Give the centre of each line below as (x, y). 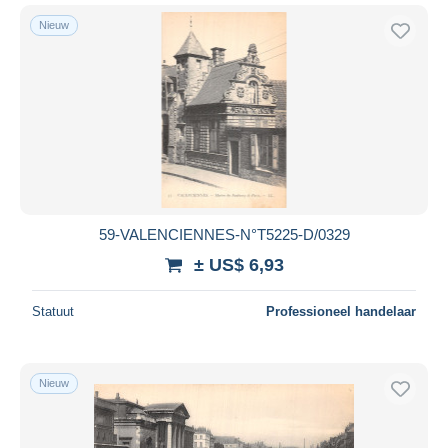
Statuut (53, 311)
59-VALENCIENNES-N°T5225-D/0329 (224, 234)
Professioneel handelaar (341, 311)
